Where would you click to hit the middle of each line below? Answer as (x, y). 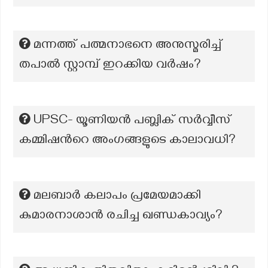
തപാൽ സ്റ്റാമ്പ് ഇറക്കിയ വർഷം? (110, 66)
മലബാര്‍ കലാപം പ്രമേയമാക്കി (117, 197)
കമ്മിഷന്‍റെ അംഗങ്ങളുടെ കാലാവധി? (127, 141)
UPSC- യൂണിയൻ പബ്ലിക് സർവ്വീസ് (133, 121)
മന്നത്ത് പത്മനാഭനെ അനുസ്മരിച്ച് (128, 46)
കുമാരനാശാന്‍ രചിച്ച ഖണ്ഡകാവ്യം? (121, 217)
